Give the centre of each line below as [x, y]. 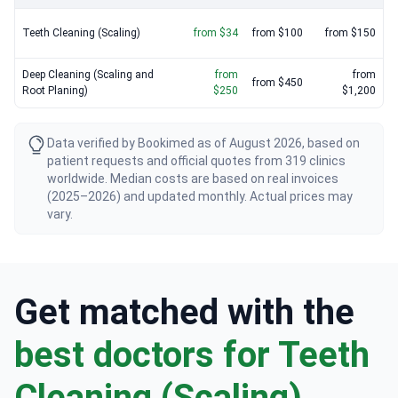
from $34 [216, 33]
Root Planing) [55, 91]
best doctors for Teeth [192, 355]
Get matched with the [184, 313]
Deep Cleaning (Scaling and [88, 75]
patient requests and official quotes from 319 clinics [196, 161]
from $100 [278, 33]
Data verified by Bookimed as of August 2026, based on [203, 143]
